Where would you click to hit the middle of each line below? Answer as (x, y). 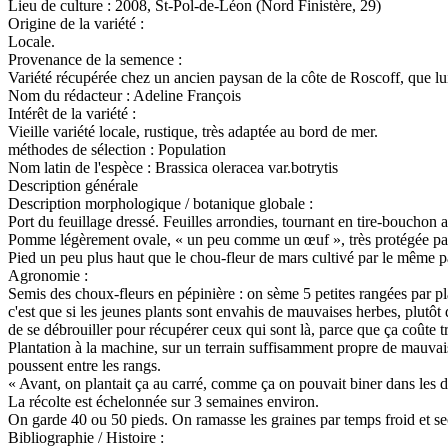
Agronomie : (48, 275)
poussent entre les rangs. (84, 365)
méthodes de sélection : (83, 149)
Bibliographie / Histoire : (86, 437)
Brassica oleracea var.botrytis (246, 167)
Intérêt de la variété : (72, 113)
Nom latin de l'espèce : (81, 167)
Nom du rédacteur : (70, 95)
